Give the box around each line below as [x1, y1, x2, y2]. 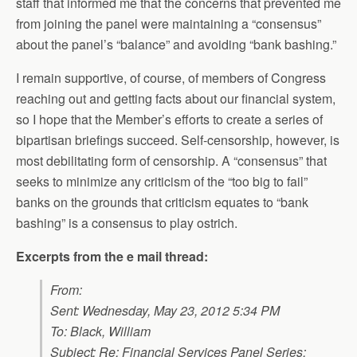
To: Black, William [50, 322, 151, 340]
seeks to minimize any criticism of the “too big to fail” [16, 172, 308, 190]
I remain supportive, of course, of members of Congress [16, 69, 326, 87]
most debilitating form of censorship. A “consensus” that [16, 151, 327, 170]
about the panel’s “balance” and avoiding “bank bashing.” [16, 35, 336, 53]
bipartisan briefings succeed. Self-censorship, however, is [16, 131, 339, 149]
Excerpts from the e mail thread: [16, 247, 208, 265]
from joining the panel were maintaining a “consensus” [16, 14, 321, 33]
